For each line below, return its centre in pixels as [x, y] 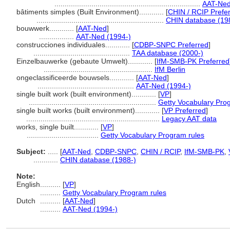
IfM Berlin [170, 69]
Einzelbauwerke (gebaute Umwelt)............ [85, 61]
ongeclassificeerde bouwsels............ [76, 78]
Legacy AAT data [189, 119]
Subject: [31, 151]
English [28, 184]
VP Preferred [185, 110]
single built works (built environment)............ [89, 110]
